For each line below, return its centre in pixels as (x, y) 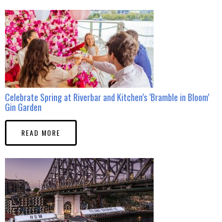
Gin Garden (23, 107)
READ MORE (41, 132)
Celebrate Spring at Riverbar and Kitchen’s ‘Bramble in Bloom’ (107, 97)
